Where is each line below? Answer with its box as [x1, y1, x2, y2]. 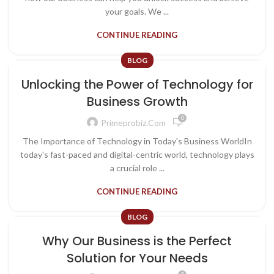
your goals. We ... [105, 6, 169, 17]
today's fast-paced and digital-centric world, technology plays [20, 149, 254, 160]
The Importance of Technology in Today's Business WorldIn [22, 136, 252, 146]
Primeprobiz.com [101, 117, 166, 128]
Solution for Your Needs [66, 250, 208, 267]
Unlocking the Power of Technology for [21, 76, 253, 93]
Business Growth [86, 93, 188, 110]
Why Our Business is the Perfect [42, 232, 232, 250]
